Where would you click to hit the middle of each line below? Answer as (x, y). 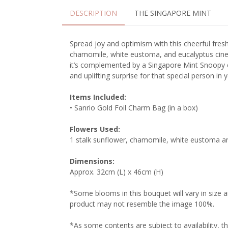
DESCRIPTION (93, 13)
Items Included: (98, 97)
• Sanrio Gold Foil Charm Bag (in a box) (134, 108)
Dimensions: (92, 161)
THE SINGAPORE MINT (173, 13)
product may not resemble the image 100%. (142, 204)
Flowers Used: (95, 129)
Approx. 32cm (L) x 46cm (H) (117, 172)
